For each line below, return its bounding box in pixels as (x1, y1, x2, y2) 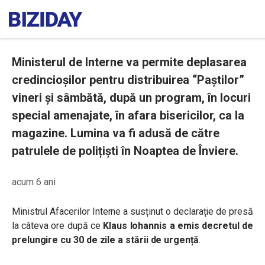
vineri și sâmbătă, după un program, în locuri (12, 91, 251, 105)
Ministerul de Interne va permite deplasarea (12, 55, 247, 69)
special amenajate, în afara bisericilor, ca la (12, 108, 244, 122)
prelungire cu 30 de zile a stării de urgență (12, 234, 199, 245)
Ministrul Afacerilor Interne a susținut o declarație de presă (12, 206, 253, 217)
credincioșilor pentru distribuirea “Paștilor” (12, 73, 244, 87)
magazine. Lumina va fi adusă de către (12, 126, 219, 140)
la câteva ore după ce (12, 220, 104, 231)
